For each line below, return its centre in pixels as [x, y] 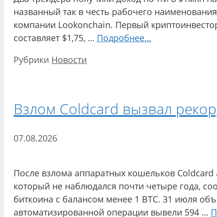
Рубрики [32, 59]
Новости [69, 59]
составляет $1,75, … [55, 38]
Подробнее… [124, 38]
